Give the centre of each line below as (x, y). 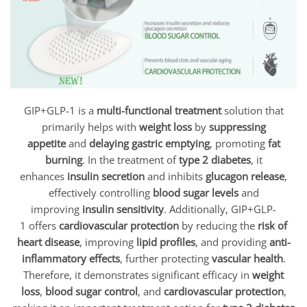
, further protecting (165, 258)
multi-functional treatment (159, 110)
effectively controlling (100, 192)
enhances (44, 176)
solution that (252, 110)
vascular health (247, 258)
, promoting (238, 143)
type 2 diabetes (214, 159)
